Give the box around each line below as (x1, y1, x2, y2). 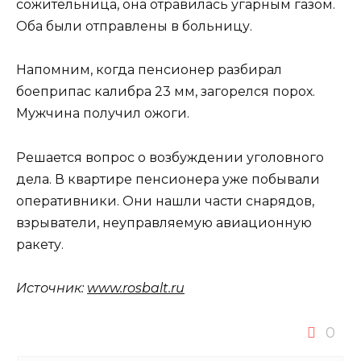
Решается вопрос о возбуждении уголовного (16, 149, 324, 165)
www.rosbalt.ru (87, 280, 185, 296)
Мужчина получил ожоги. (16, 106, 189, 122)
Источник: (16, 280, 84, 296)
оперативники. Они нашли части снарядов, (16, 193, 314, 209)
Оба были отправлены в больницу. (16, 19, 252, 35)
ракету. (16, 236, 64, 252)
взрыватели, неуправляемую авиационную (16, 214, 312, 230)
